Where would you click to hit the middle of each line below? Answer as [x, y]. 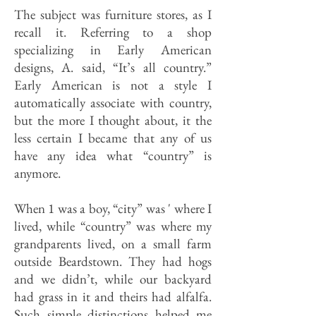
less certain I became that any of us [113, 138]
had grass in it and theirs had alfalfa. [113, 297]
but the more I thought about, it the [113, 120]
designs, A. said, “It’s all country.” [113, 67]
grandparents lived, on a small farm [113, 244]
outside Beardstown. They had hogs [113, 261]
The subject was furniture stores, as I [113, 14]
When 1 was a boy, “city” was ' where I [113, 208]
